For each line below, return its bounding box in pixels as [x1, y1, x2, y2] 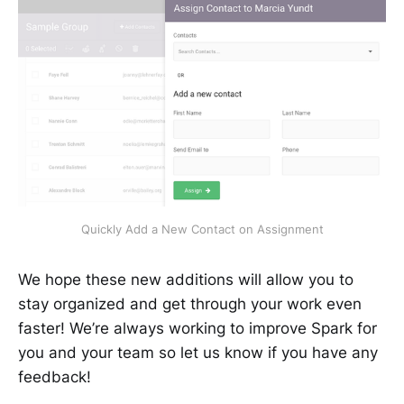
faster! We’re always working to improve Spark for [18, 319, 377, 338]
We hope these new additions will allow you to [18, 271, 353, 289]
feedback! [18, 368, 91, 387]
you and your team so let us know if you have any [18, 344, 378, 363]
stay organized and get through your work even [18, 295, 362, 314]
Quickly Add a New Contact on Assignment [80, 222, 324, 237]
